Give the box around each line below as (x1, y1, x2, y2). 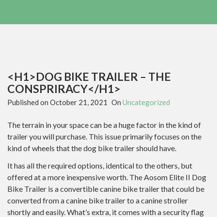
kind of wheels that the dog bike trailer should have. (7, 143, 176, 153)
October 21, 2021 (50, 97, 108, 107)
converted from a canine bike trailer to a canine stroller (7, 196, 188, 205)
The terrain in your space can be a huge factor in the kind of (7, 120, 201, 129)
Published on (7, 97, 50, 107)
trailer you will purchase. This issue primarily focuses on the (7, 131, 201, 141)
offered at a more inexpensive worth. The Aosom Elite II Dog (7, 172, 206, 182)
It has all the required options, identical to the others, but (7, 161, 192, 170)
